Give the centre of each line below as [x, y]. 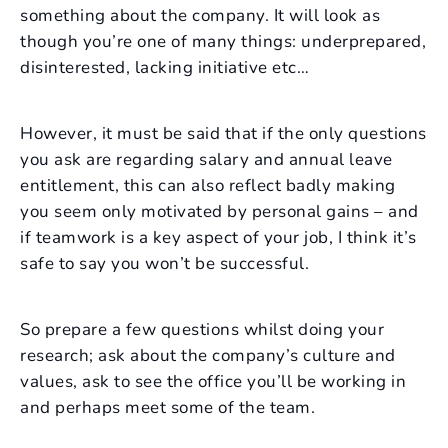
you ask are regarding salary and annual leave [206, 160]
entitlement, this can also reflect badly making [208, 186]
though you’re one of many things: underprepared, [223, 42]
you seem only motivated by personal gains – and [219, 212]
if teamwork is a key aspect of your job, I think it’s [218, 238]
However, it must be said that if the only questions [223, 134]
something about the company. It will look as [200, 16]
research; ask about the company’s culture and [208, 356]
